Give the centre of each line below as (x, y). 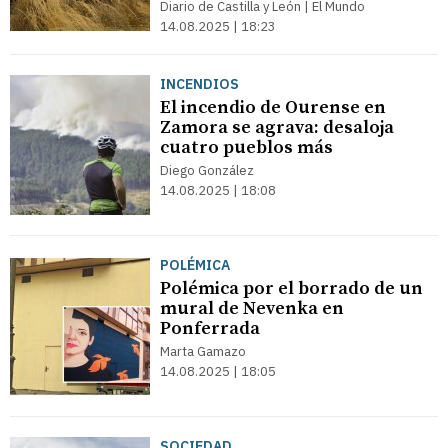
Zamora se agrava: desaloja (277, 127)
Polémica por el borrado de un (291, 288)
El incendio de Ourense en (273, 107)
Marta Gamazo (203, 351)
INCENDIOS (199, 84)
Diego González (207, 170)
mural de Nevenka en (252, 308)
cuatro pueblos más (246, 147)
